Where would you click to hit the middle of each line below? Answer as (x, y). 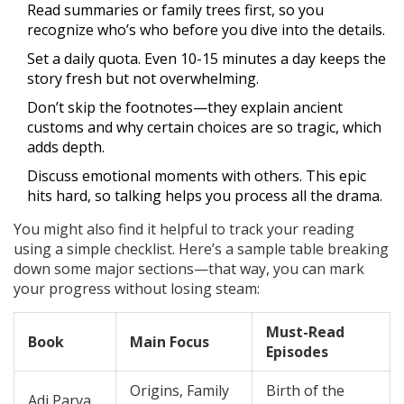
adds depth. (66, 147)
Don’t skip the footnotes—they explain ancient (185, 108)
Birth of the (305, 391)
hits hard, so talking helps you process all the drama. (205, 196)
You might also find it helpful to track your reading (184, 230)
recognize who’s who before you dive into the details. (206, 30)
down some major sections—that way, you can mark (189, 269)
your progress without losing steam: (137, 289)
